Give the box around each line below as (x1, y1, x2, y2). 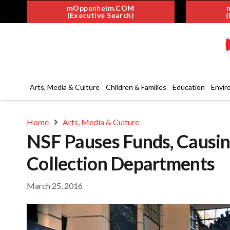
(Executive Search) (67, 10, 135, 20)
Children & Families (106, 83, 166, 91)
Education (172, 83, 205, 91)
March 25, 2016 (27, 180, 83, 190)
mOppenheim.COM (66, 3, 135, 12)
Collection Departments (27, 152, 215, 175)
